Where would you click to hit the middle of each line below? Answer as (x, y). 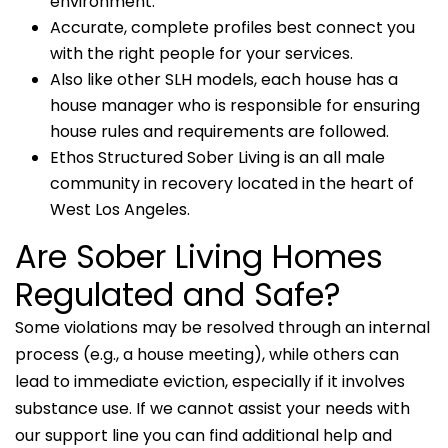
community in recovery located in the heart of (232, 183)
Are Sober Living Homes (199, 256)
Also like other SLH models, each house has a (224, 79)
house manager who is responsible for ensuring (235, 105)
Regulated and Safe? (178, 294)
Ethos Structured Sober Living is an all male (217, 157)
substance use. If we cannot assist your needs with (212, 408)
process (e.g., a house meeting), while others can (207, 354)
